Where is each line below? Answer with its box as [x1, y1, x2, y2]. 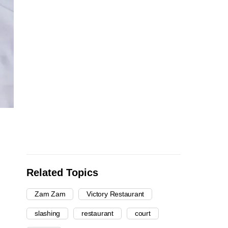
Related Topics [26, 167, 98, 179]
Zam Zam [35, 190, 66, 198]
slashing [35, 209, 61, 218]
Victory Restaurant [87, 190, 145, 198]
